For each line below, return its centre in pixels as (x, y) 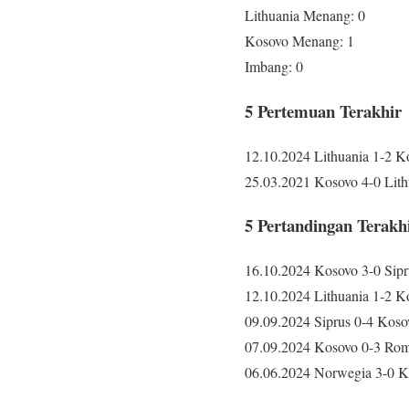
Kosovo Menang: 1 (299, 41)
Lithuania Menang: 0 (305, 16)
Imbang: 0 (274, 67)
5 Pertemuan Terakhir (323, 110)
